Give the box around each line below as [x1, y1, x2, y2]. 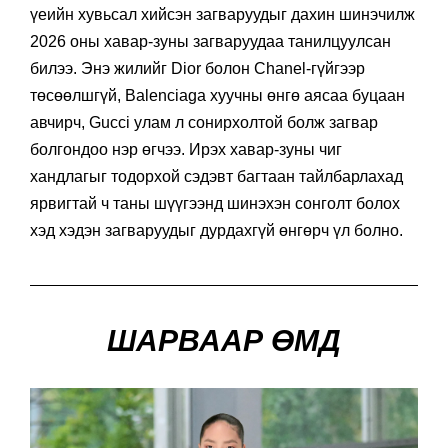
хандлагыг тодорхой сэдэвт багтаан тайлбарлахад [30, 168, 403, 186]
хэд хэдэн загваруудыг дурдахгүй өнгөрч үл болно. [30, 222, 403, 240]
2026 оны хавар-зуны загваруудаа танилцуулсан [30, 33, 391, 51]
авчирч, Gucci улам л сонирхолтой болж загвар [30, 114, 378, 132]
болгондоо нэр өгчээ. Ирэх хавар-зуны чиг [30, 141, 342, 159]
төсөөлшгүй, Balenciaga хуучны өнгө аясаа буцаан [30, 87, 405, 105]
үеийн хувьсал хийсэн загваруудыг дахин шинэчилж [30, 6, 415, 24]
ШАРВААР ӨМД [107, 324, 341, 358]
